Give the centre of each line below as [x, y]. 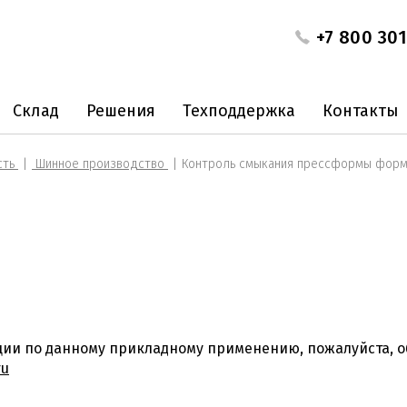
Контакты [361, 111]
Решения [121, 111]
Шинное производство [100, 164]
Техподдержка [239, 111]
